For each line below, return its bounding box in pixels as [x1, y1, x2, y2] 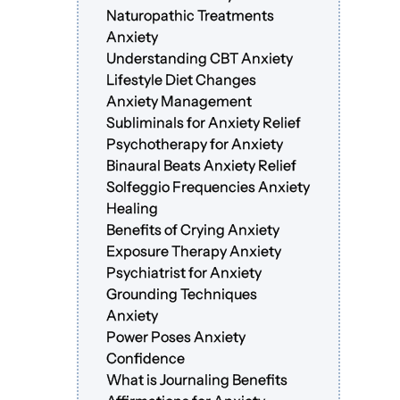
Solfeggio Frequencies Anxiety [106, 178, 311, 196]
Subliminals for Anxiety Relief [106, 113, 302, 132]
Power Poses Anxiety [106, 328, 246, 346]
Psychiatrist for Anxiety [106, 263, 262, 282]
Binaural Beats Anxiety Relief [106, 156, 297, 175]
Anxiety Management [106, 92, 253, 111]
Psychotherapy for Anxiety [106, 135, 284, 154]
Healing [106, 199, 159, 218]
